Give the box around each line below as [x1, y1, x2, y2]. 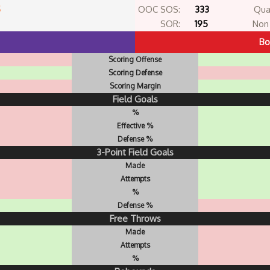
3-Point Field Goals [96, 146, 174, 158]
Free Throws [109, 213, 161, 224]
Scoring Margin [109, 81, 161, 90]
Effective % [117, 121, 153, 130]
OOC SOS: [138, 4, 180, 15]
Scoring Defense [108, 68, 162, 77]
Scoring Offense [108, 55, 162, 64]
